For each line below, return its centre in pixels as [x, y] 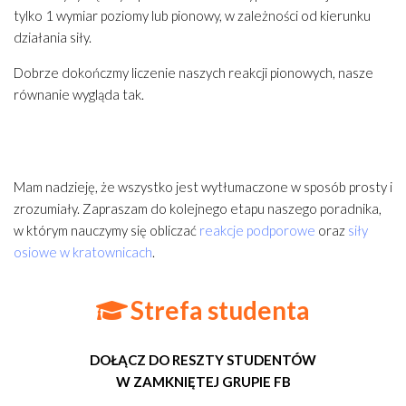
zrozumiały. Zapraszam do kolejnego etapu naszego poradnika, [198, 209]
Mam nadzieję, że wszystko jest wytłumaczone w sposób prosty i [203, 187]
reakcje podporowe [257, 231]
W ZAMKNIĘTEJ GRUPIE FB [203, 382]
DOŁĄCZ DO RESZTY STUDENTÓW [203, 360]
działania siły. [53, 38]
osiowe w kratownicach [83, 252]
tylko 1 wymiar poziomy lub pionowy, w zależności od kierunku [192, 16]
